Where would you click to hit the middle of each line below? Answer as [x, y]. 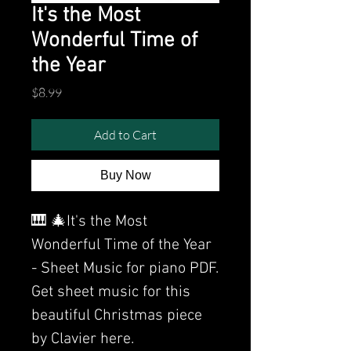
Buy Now [125, 175]
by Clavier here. [85, 339]
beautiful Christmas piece [117, 315]
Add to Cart [125, 134]
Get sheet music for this [111, 292]
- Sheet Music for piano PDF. [125, 268]
